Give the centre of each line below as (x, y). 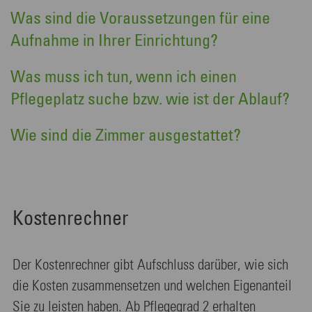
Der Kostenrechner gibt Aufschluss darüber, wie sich (150, 265)
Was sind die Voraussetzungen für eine (140, 18)
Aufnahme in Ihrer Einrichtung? (114, 41)
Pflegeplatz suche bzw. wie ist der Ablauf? (150, 99)
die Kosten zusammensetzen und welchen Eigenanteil (152, 286)
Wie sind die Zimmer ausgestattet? (126, 135)
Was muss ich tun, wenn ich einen (124, 77)
